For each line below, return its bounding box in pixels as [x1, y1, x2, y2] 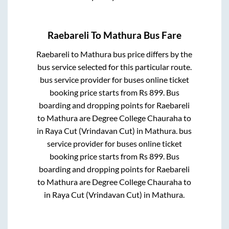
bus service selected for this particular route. [37, 61, 192, 72]
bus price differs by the [111, 49, 193, 59]
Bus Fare [142, 29, 181, 41]
